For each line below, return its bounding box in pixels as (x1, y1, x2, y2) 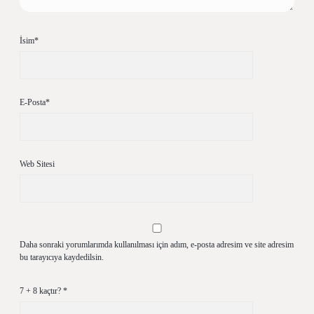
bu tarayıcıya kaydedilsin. (20, 252, 104, 262)
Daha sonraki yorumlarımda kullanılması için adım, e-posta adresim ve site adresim (20, 240, 294, 250)
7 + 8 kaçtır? (20, 286, 63, 296)
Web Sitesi (20, 159, 55, 169)
